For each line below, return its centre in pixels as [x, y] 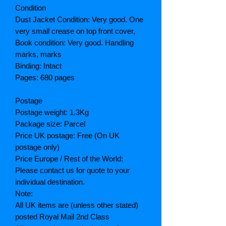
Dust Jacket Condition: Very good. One [79, 20]
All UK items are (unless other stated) [77, 205]
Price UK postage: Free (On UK [67, 136]
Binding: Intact [38, 66]
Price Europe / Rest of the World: [70, 159]
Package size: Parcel [50, 124]
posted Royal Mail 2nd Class [62, 217]
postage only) [37, 147]
